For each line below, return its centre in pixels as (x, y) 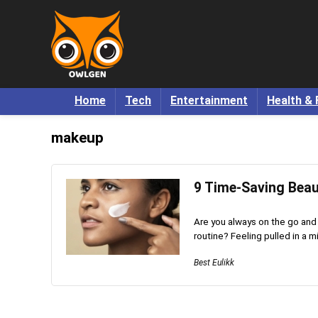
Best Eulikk (214, 262)
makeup (77, 138)
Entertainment (209, 100)
